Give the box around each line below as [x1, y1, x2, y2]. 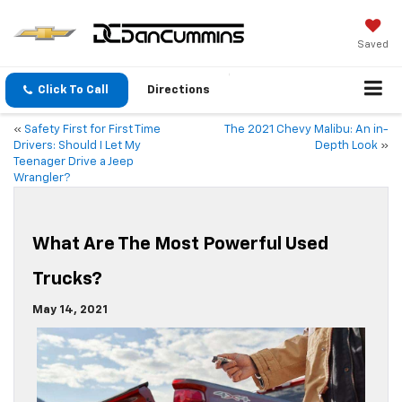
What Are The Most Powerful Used [32, 235, 328, 254]
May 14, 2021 [32, 304, 108, 317]
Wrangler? [13, 172, 70, 185]
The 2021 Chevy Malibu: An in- [224, 124, 389, 136]
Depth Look [315, 140, 378, 153]
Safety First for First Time [24, 124, 161, 136]
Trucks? [32, 270, 102, 289]
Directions [147, 84, 210, 97]
